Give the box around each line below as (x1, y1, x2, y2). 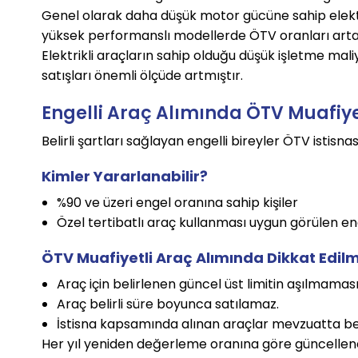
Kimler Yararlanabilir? (42, 166, 209, 187)
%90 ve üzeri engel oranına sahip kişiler (56, 193, 298, 213)
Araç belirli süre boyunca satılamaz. (56, 295, 279, 314)
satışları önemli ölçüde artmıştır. (42, 66, 244, 86)
